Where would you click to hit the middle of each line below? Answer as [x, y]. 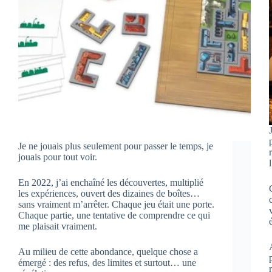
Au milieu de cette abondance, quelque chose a [108, 251]
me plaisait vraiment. [58, 226]
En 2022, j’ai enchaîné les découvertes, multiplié [111, 182]
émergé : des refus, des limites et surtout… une [107, 262]
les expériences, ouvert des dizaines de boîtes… [109, 193]
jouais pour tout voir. [58, 157]
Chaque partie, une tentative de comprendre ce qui [114, 215]
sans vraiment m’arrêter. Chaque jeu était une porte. [116, 204]
